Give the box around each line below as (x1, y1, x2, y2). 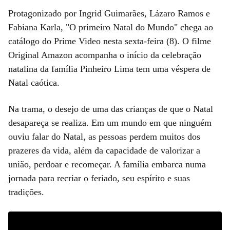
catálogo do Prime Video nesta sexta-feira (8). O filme (8, 35, 211, 46)
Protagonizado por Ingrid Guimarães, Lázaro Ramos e (8, 8, 210, 18)
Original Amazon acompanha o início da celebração (8, 49, 201, 60)
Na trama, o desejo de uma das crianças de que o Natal (8, 103, 213, 114)
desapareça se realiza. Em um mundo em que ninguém (8, 117, 212, 128)
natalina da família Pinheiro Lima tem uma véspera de (8, 63, 210, 74)
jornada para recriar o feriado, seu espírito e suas (8, 172, 190, 183)
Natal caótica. (8, 77, 60, 88)
